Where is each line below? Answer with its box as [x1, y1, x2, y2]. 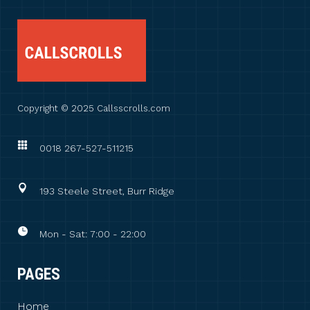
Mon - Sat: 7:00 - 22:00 [39, 228, 146, 239]
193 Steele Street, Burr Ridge [39, 185, 174, 197]
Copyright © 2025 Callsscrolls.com [17, 103, 170, 113]
